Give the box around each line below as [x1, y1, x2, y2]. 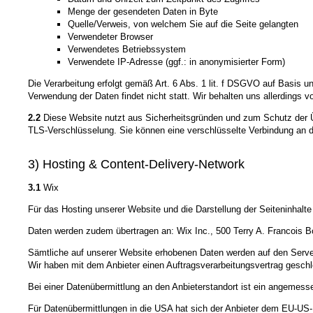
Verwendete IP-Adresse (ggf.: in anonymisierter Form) [67, 57, 285, 68]
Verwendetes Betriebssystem [67, 44, 186, 55]
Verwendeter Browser [67, 31, 153, 43]
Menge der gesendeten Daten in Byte [67, 6, 218, 17]
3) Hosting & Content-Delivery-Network [28, 156, 245, 171]
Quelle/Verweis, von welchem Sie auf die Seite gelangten [67, 19, 298, 30]
